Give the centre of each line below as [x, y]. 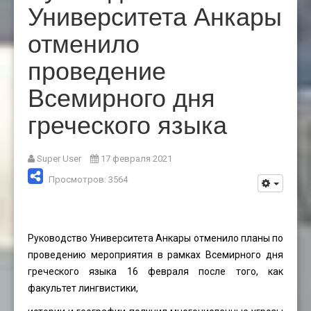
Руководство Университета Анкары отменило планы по [155, 238]
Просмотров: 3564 [88, 179]
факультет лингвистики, [83, 288]
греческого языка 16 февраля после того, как [155, 271]
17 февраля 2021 [136, 158]
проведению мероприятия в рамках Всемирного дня [155, 254]
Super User [59, 158]
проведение [97, 69]
